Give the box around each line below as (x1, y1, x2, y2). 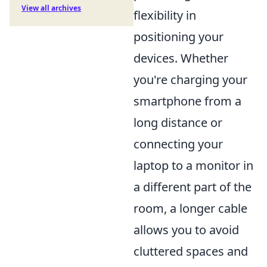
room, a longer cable (133, 200, 247, 216)
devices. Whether (133, 50, 228, 66)
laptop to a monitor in (133, 157, 253, 173)
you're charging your (133, 72, 247, 88)
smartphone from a (133, 93, 241, 109)
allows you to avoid (133, 222, 239, 238)
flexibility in (133, 7, 196, 23)
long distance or (133, 114, 222, 131)
